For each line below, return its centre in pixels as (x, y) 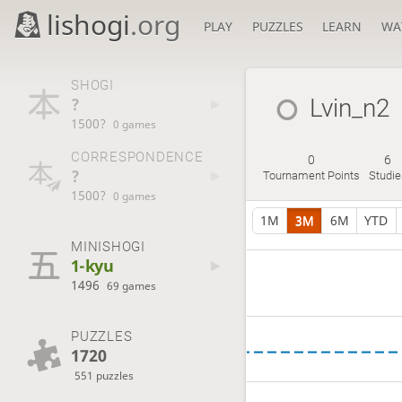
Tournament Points (311, 176)
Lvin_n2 (350, 108)
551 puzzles (105, 375)
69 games (132, 285)
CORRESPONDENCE (137, 157)
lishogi (89, 25)
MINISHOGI (108, 246)
